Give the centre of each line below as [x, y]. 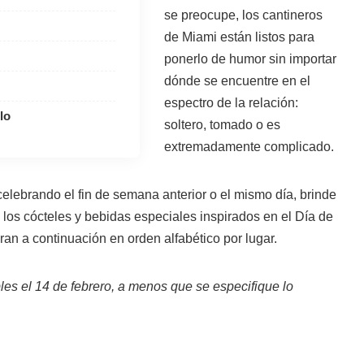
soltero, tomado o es [222, 125]
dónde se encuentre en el [237, 81]
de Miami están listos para [239, 37]
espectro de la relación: [231, 103]
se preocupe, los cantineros [243, 15]
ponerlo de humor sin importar [250, 59]
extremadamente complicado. [249, 147]
